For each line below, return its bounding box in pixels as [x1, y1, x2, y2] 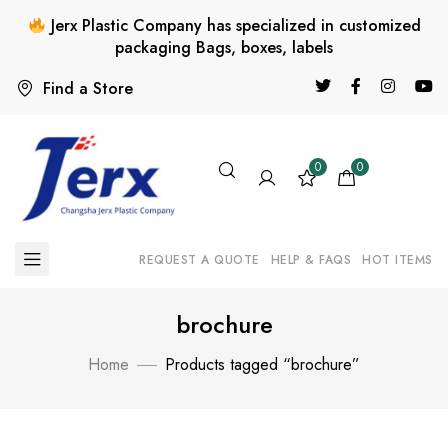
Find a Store [43, 76, 133, 100]
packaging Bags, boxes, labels [115, 36, 333, 59]
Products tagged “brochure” [165, 353, 360, 377]
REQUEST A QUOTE [139, 251, 260, 270]
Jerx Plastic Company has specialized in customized [45, 14, 421, 37]
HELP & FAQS [270, 251, 352, 270]
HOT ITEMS [362, 251, 433, 270]
